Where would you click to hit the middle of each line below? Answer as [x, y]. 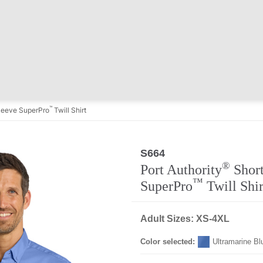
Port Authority [181, 170]
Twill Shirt [69, 110]
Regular [186, 153]
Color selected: [168, 242]
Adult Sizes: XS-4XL [185, 219]
